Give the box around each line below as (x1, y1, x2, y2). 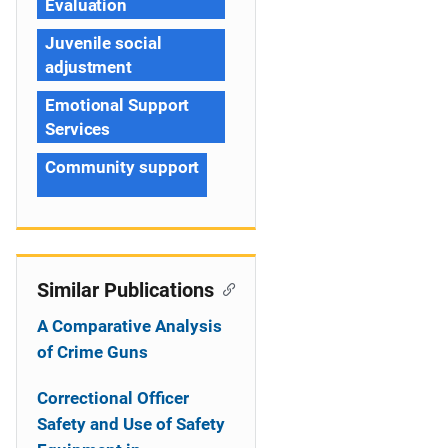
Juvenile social (45, 33, 162, 53)
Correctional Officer (37, 388, 189, 408)
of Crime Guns (37, 342, 148, 362)
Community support (45, 157, 200, 177)
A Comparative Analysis (37, 316, 222, 336)
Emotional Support (45, 95, 190, 115)
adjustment (45, 57, 133, 77)
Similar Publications (37, 278, 214, 302)
